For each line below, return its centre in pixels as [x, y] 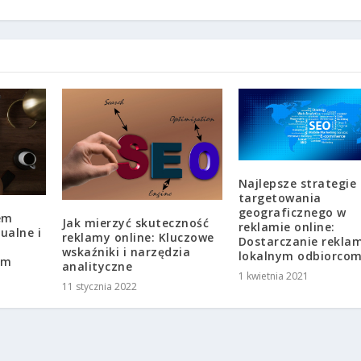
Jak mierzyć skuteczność [135, 223]
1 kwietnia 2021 [273, 276]
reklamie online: [286, 226]
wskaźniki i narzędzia [126, 252]
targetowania [280, 197]
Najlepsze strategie [297, 183]
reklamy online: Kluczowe [138, 238]
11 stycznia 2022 [99, 287]
